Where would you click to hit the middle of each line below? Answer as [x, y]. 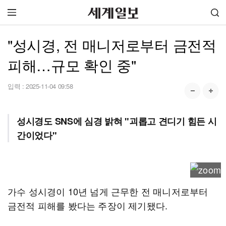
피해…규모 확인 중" [72, 65]
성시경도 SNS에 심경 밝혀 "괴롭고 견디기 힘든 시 [117, 121]
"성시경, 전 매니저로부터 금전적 [112, 45]
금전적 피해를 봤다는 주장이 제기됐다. [88, 205]
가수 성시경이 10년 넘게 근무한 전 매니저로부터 [108, 191]
